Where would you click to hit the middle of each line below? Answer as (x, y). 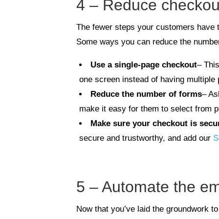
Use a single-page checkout (144, 65)
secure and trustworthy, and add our (146, 138)
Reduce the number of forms (146, 94)
